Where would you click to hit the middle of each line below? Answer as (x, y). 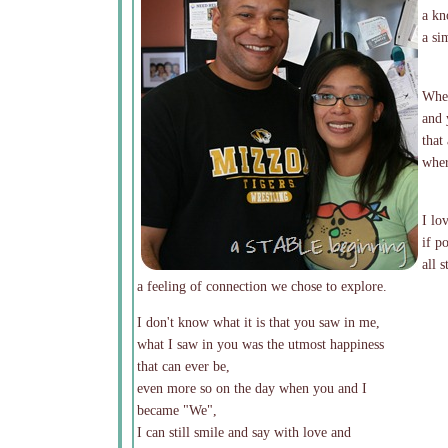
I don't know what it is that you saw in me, (258, 322)
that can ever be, (183, 366)
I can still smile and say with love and (244, 432)
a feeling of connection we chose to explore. (262, 285)
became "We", (177, 410)
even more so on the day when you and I (252, 388)
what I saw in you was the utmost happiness (260, 344)
